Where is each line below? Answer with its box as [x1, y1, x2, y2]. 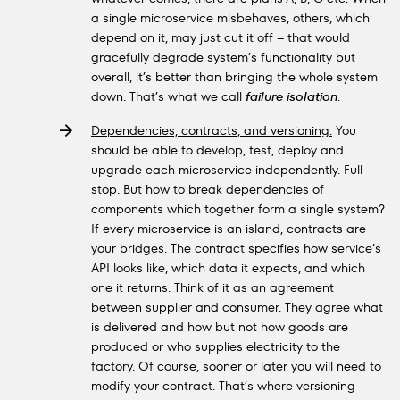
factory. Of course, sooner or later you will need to [91, 357, 381, 375]
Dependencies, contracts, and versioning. [91, 121, 332, 139]
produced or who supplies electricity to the [91, 337, 340, 355]
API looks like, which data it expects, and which [91, 259, 365, 277]
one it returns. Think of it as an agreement [91, 279, 334, 296]
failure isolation [246, 87, 337, 105]
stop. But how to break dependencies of [91, 180, 324, 198]
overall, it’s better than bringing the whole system [91, 68, 378, 86]
